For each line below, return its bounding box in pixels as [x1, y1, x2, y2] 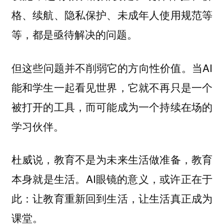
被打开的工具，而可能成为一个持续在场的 [11, 98, 213, 114]
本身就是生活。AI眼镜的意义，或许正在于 [11, 171, 213, 186]
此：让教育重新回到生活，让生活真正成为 [11, 190, 213, 206]
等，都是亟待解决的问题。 [11, 26, 137, 41]
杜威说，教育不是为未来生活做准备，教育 [11, 151, 213, 167]
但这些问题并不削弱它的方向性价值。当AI [11, 59, 213, 75]
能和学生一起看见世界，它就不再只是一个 [11, 79, 213, 94]
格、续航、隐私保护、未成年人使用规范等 [11, 6, 213, 22]
